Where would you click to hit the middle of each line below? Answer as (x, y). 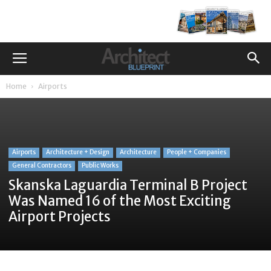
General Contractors (42, 166)
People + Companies (197, 152)
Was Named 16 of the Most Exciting (120, 201)
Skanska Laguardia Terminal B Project (128, 185)
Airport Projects (60, 217)
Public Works (100, 166)
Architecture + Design (78, 152)
